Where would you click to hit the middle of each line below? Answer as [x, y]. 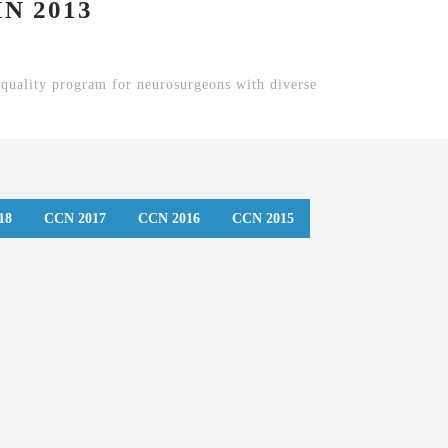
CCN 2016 [169, 219]
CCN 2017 [75, 219]
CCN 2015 [263, 219]
